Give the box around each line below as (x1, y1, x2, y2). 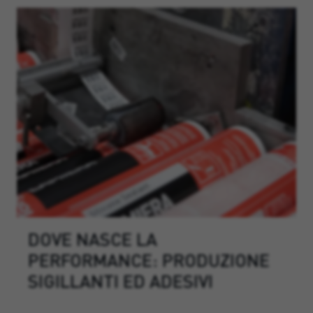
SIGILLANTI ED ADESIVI (28, 270, 213, 291)
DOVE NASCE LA (28, 228, 157, 249)
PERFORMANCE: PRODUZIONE (28, 249, 270, 270)
